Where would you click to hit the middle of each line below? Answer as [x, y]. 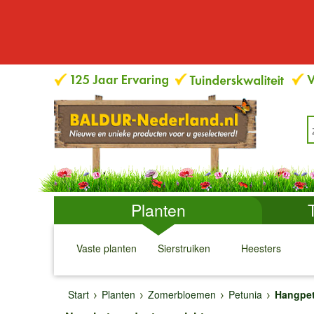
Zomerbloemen [182, 294]
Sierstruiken [184, 248]
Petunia [245, 294]
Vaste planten [107, 248]
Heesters [261, 248]
